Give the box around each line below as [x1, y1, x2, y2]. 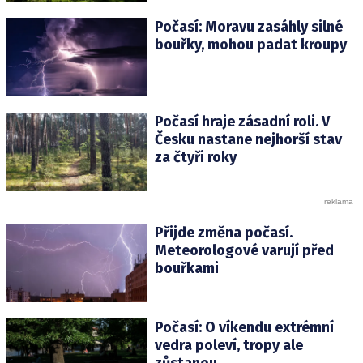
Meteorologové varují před [154, 241, 334, 260]
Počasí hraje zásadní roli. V [154, 113, 330, 130]
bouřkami [154, 259, 219, 278]
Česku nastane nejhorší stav [154, 130, 342, 148]
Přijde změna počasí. [154, 224, 293, 242]
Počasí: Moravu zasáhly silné [154, 17, 343, 36]
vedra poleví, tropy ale [154, 336, 303, 355]
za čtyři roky [154, 148, 237, 166]
